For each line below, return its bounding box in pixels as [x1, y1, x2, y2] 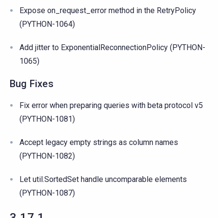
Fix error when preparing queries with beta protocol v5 [19, 100, 203, 110]
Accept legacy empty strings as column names [19, 137, 178, 147]
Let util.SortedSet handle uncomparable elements [19, 174, 187, 184]
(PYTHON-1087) [19, 188, 75, 198]
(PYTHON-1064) [19, 19, 75, 29]
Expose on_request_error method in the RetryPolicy [19, 5, 196, 15]
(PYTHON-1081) [19, 114, 75, 124]
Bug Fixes [10, 77, 54, 90]
